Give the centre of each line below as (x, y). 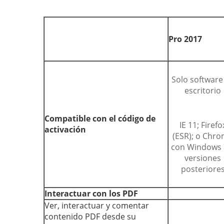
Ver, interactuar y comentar (97, 205)
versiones (203, 158)
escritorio (203, 90)
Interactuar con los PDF (91, 193)
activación (65, 129)
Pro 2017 (185, 39)
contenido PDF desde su (90, 216)
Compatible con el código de (100, 118)
